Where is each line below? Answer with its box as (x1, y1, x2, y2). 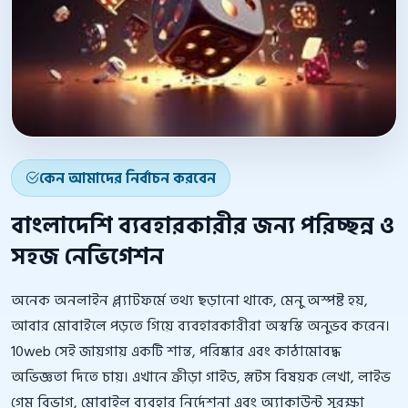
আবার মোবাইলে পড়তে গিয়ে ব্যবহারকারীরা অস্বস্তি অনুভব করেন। (11, 314, 390, 339)
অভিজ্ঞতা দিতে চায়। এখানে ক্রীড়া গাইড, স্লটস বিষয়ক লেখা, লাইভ (11, 365, 391, 390)
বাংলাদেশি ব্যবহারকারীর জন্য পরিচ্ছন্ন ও (11, 208, 394, 246)
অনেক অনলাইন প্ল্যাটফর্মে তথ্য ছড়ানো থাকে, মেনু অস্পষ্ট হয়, (11, 289, 368, 313)
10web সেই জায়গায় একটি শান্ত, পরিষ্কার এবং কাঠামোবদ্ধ (11, 340, 342, 364)
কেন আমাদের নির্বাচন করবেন (39, 166, 217, 190)
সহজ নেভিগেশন (11, 239, 164, 277)
